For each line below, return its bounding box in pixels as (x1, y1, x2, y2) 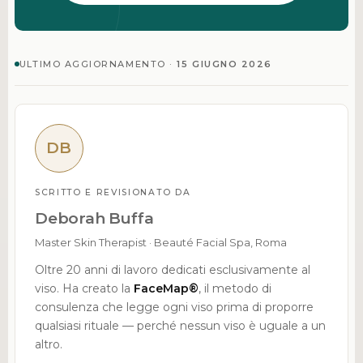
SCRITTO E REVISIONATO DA (34, 186, 191, 198)
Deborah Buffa (34, 208, 154, 228)
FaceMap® (133, 280, 199, 296)
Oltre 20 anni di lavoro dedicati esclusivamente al (34, 262, 310, 277)
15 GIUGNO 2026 (177, 58, 272, 70)
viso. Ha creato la (34, 280, 134, 296)
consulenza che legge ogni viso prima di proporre (34, 299, 314, 314)
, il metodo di (198, 280, 271, 296)
